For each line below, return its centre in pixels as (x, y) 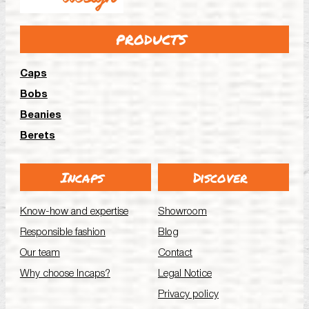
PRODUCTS (151, 39)
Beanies (40, 115)
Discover (220, 177)
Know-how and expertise (74, 211)
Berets (37, 136)
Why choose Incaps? (65, 273)
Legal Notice (185, 273)
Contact (175, 253)
